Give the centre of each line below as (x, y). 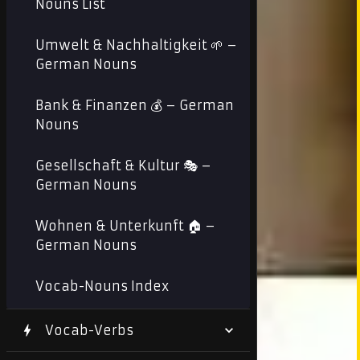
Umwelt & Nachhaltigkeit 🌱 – (136, 45)
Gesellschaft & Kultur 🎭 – (123, 166)
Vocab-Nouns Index (102, 286)
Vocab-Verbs (89, 330)
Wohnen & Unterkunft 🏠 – (125, 226)
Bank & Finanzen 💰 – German (135, 105)
